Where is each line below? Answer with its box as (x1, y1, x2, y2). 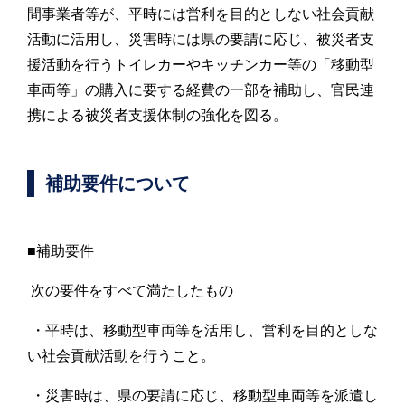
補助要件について (45, 173, 190, 193)
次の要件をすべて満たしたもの (27, 282, 233, 298)
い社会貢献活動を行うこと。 (27, 347, 215, 363)
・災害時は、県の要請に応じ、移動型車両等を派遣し (27, 387, 378, 403)
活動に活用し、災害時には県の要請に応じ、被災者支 (27, 31, 374, 47)
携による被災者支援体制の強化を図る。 (27, 107, 287, 123)
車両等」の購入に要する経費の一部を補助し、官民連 (27, 81, 374, 98)
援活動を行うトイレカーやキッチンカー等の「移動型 (27, 56, 374, 72)
